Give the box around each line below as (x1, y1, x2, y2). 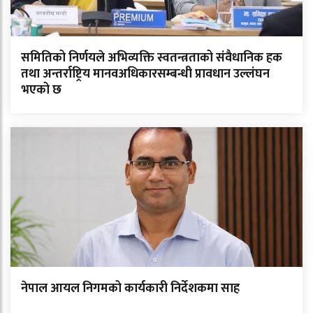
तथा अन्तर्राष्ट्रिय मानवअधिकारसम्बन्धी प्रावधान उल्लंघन (21, 64, 270, 85)
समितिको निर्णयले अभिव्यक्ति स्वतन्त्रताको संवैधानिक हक (21, 48, 282, 69)
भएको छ (21, 80, 61, 101)
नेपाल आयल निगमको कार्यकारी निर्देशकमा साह (21, 278, 240, 300)
